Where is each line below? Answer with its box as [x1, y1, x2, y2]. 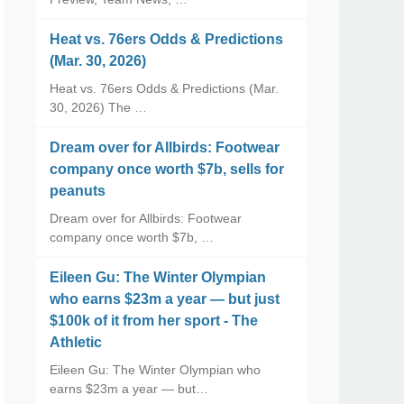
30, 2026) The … [50, 100, 147, 115]
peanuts [50, 183, 106, 198]
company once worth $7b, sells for [50, 161, 284, 177]
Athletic [50, 335, 102, 350]
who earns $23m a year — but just [50, 291, 280, 307]
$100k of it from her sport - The [50, 313, 258, 328]
